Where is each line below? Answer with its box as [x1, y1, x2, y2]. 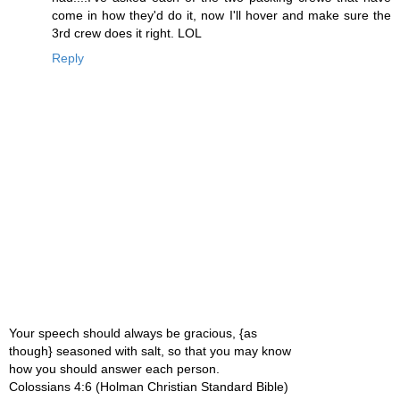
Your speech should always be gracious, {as [9, 325, 257, 340]
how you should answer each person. [9, 361, 220, 376]
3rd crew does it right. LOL [52, 26, 202, 41]
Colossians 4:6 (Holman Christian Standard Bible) [9, 379, 288, 394]
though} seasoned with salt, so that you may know [9, 343, 291, 358]
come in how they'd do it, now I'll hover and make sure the [52, 8, 391, 23]
